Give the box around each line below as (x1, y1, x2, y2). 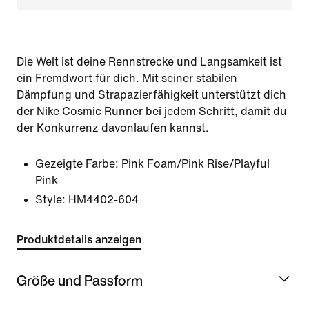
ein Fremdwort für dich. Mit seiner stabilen (17, 72, 237, 84)
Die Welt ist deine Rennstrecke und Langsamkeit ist (17, 56, 282, 68)
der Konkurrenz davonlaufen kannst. (17, 122, 209, 134)
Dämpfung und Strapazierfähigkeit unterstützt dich (17, 89, 286, 101)
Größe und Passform (17, 270, 143, 290)
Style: (35, 194, 66, 206)
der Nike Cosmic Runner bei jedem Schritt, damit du (17, 106, 287, 117)
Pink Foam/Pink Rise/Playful (121, 158, 270, 170)
